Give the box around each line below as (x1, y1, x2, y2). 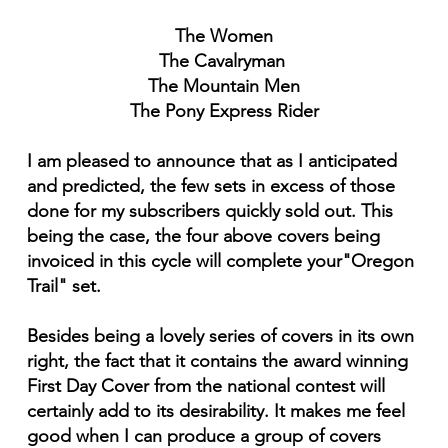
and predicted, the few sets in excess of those (26, 175, 395, 198)
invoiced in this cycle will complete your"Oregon (26, 250, 414, 273)
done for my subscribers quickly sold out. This (26, 200, 393, 223)
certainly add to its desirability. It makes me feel (26, 400, 405, 423)
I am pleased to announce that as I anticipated (26, 150, 397, 173)
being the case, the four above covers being (26, 225, 380, 248)
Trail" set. (26, 275, 101, 298)
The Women (175, 25, 273, 48)
